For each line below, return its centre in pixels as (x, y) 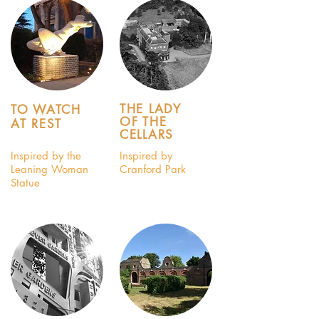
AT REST (36, 124)
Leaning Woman (49, 169)
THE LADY (151, 109)
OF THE (143, 122)
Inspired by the (46, 156)
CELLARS (147, 135)
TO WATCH (46, 110)
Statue (25, 183)
